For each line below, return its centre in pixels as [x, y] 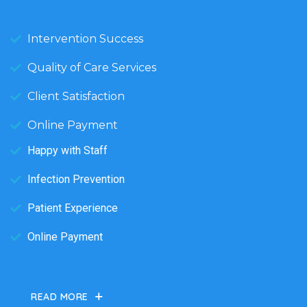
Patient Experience [73, 208]
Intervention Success [85, 38]
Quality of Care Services [92, 67]
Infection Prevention [76, 179]
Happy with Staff [67, 150]
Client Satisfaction [76, 96]
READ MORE [60, 296]
